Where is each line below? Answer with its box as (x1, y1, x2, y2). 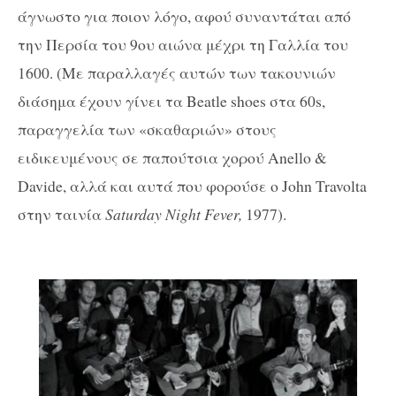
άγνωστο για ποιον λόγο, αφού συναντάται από (18, 4, 351, 27)
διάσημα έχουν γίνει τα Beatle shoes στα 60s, (18, 89, 325, 111)
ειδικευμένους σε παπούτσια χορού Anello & (18, 146, 327, 168)
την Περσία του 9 (18, 33, 138, 55)
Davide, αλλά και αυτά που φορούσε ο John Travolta (18, 174, 367, 196)
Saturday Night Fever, (105, 202, 246, 225)
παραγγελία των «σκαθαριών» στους (18, 118, 277, 140)
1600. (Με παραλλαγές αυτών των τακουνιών (18, 61, 336, 83)
